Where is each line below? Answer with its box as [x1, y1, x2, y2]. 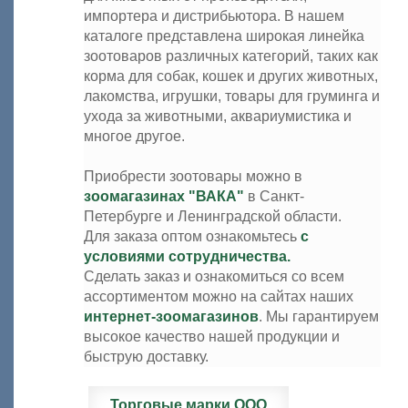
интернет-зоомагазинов [84, 309, 259, 324]
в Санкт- [244, 189, 304, 204]
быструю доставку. [84, 349, 209, 364]
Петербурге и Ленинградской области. [84, 209, 342, 224]
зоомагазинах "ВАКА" [84, 189, 244, 204]
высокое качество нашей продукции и [84, 329, 340, 344]
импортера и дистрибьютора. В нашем [84, 8, 344, 24]
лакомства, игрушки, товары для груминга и [84, 88, 380, 104]
